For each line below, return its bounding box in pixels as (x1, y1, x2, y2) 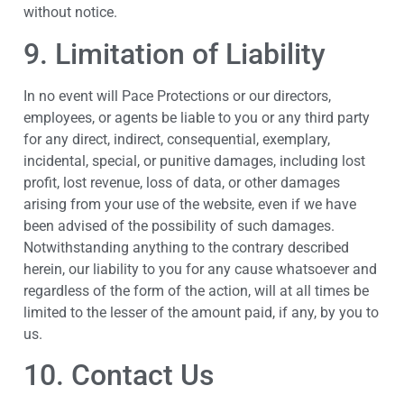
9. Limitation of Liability (23, 36, 326, 71)
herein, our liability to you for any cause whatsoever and (23, 260, 377, 278)
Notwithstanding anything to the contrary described (23, 238, 349, 256)
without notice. (23, 4, 117, 22)
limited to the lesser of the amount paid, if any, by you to (23, 303, 379, 321)
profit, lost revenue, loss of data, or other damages (23, 173, 340, 191)
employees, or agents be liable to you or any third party (23, 108, 370, 126)
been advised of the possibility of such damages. (23, 216, 335, 234)
